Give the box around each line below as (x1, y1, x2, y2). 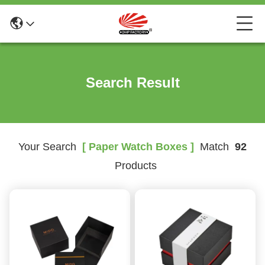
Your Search (18, 141, 76, 153)
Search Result (85, 75, 180, 91)
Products (108, 160, 157, 172)
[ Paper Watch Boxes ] (76, 141, 194, 153)
